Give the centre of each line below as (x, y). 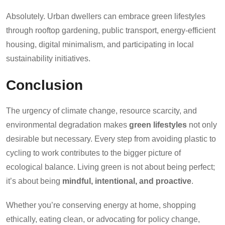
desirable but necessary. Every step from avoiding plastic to (111, 139)
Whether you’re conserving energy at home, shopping (101, 205)
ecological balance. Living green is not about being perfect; (110, 167)
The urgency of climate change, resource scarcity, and (101, 110)
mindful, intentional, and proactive (127, 181)
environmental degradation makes (68, 125)
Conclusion (44, 85)
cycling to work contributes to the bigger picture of (93, 153)
